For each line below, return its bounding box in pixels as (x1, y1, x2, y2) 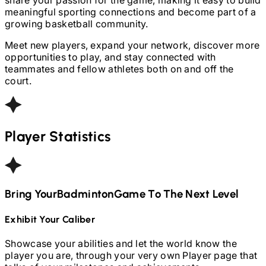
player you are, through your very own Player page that (5, 249, 258, 261)
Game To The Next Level (113, 187, 239, 201)
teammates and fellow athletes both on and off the (5, 62, 234, 75)
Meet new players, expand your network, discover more (5, 39, 260, 51)
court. (5, 74, 31, 87)
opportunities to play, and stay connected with (5, 50, 216, 63)
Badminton (57, 187, 114, 201)
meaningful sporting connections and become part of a (5, 5, 256, 18)
